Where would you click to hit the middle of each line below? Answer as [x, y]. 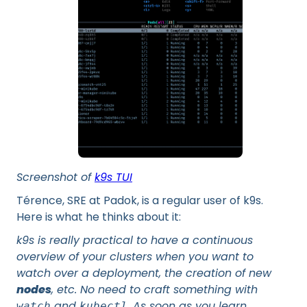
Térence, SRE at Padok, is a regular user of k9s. [140, 200]
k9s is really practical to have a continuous [135, 240]
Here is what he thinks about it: [99, 217]
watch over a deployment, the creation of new [144, 273]
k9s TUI [113, 177]
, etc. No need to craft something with [155, 290]
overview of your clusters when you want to [135, 257]
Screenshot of [56, 177]
